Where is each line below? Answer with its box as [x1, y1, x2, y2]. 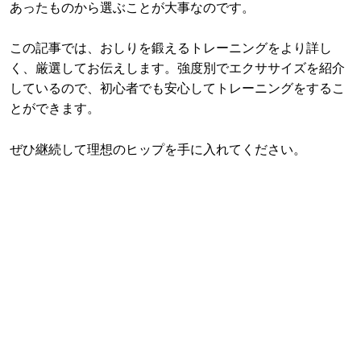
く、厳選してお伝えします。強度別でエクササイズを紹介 [10, 61, 345, 76]
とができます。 [10, 102, 100, 116]
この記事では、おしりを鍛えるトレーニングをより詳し [10, 41, 332, 56]
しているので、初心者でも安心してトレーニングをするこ [10, 81, 345, 96]
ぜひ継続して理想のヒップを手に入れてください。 [10, 142, 306, 156]
